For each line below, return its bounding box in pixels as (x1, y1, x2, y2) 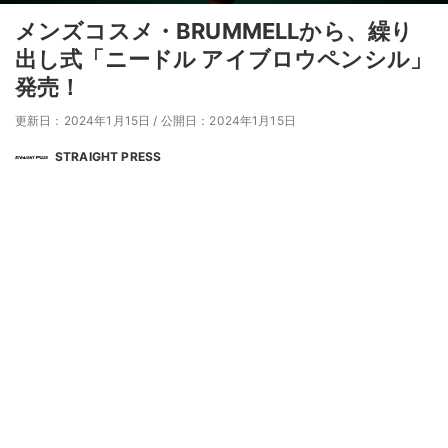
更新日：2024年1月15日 (15, 112, 151, 128)
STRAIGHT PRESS (55, 148, 162, 164)
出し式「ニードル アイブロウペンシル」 (15, 45, 433, 72)
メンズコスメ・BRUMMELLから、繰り (15, 17, 414, 44)
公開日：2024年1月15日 (160, 112, 296, 128)
